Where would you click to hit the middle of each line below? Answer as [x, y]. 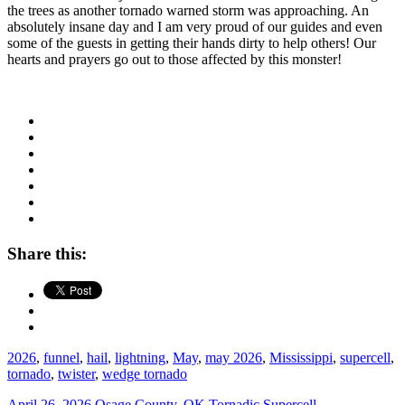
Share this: [47, 254]
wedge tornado [145, 373]
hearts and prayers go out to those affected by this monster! [174, 60]
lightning [140, 357]
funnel [61, 357]
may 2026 [234, 357]
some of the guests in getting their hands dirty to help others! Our [192, 43]
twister [76, 373]
